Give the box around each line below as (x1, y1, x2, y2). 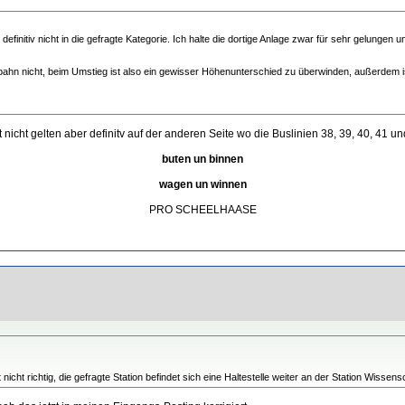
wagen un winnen (158, 177, 247, 191)
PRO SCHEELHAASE (148, 202, 257, 216)
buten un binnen (162, 152, 243, 165)
